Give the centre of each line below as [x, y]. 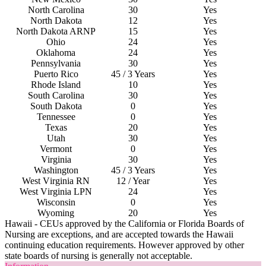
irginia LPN [70, 191]
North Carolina [56, 9]
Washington [56, 170]
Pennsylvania [56, 63]
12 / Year [133, 180]
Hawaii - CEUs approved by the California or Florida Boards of [124, 223]
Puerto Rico [56, 74]
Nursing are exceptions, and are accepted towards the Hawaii [119, 234]
